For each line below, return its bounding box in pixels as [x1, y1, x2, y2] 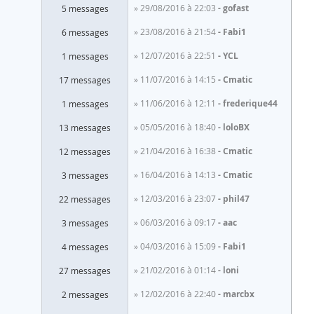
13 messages [59, 122, 111, 133]
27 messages [59, 265, 111, 276]
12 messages [59, 146, 111, 157]
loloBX [223, 121, 250, 133]
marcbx [223, 288, 254, 300]
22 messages [59, 193, 111, 205]
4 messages [61, 241, 109, 252]
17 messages [59, 74, 111, 86]
